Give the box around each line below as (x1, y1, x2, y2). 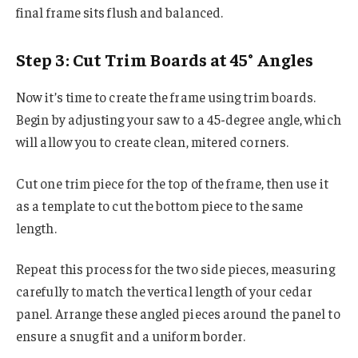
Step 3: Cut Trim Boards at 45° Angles (16, 48, 314, 71)
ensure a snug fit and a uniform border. (16, 327, 246, 345)
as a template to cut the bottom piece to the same (16, 196, 304, 214)
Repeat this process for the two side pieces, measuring (16, 260, 335, 278)
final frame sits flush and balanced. (16, 2, 224, 21)
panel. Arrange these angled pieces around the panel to (16, 304, 340, 323)
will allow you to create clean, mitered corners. (16, 132, 289, 150)
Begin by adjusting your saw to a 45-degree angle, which (16, 109, 341, 128)
